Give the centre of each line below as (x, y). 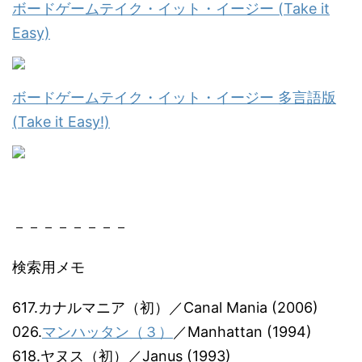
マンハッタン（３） (107, 332)
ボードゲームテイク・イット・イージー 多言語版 (174, 97)
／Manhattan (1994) (242, 332)
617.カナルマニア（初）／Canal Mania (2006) (165, 307)
